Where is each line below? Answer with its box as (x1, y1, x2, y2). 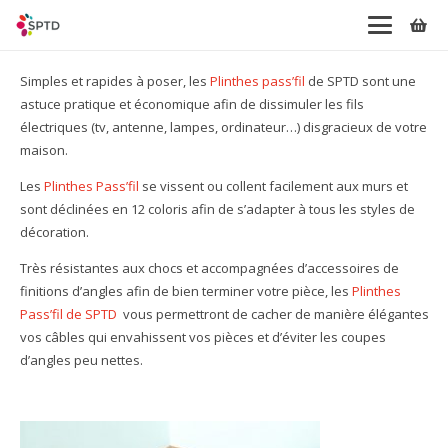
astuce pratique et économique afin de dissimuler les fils (19, 94, 364, 113)
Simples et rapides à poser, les (19, 71, 210, 90)
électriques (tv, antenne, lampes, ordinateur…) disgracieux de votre (19, 117, 427, 136)
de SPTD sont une (304, 71, 416, 90)
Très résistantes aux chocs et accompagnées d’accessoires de (19, 258, 399, 277)
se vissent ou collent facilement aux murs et (141, 176, 408, 195)
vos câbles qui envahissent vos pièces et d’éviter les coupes (19, 327, 386, 346)
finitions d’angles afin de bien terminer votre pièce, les (19, 281, 352, 300)
